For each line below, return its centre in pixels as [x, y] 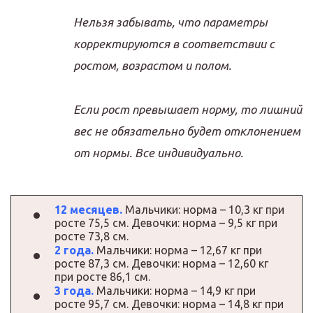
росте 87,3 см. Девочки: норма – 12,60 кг [161, 263]
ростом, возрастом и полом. [152, 65]
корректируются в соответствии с [174, 43]
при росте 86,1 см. [102, 276]
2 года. [74, 250]
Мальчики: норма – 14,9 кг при [176, 290]
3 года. [74, 290]
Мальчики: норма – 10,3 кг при [203, 209]
